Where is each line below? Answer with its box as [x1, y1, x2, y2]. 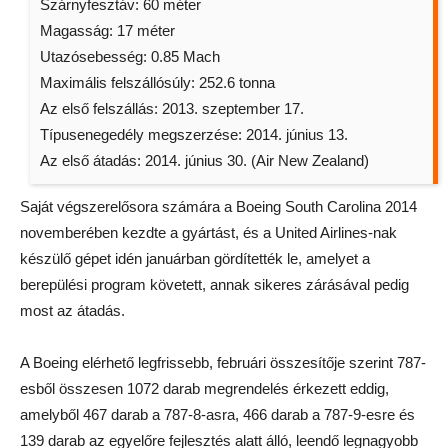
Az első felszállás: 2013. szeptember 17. [40, 100, 304, 118]
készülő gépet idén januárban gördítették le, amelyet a [20, 250, 370, 268]
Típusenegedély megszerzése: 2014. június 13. [40, 126, 348, 144]
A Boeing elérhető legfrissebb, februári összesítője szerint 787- [20, 354, 426, 372]
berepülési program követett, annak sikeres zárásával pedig [20, 276, 409, 294]
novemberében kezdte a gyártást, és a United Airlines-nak [20, 224, 397, 242]
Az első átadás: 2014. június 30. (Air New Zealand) [40, 152, 369, 170]
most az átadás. [20, 302, 125, 320]
